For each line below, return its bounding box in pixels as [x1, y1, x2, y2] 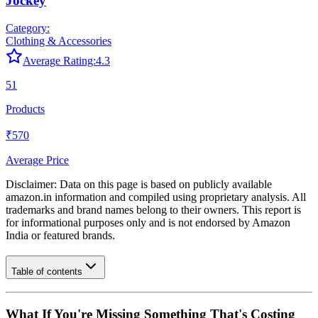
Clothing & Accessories [6, 35, 111, 48]
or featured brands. [28, 229, 115, 242]
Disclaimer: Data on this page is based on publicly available [6, 178, 272, 191]
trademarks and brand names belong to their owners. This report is [6, 204, 301, 216]
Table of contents [11, 265, 82, 277]
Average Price [6, 154, 69, 167]
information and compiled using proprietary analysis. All [52, 191, 306, 204]
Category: [6, 22, 50, 35]
